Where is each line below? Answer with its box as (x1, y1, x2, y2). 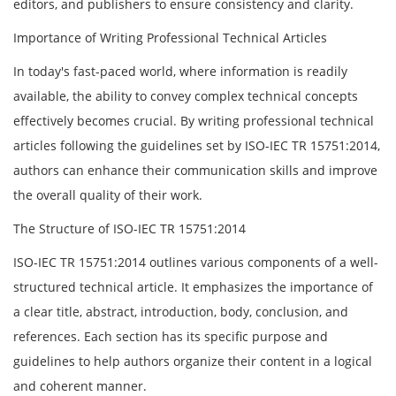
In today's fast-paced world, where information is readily (13, 62, 347, 80)
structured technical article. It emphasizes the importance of (13, 278, 373, 295)
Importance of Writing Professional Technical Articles (13, 28, 327, 46)
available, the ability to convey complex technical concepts (13, 87, 358, 104)
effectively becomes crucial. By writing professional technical (13, 111, 374, 129)
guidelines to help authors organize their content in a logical (13, 352, 372, 369)
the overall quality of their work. (13, 186, 202, 203)
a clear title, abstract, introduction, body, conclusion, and (13, 302, 348, 320)
